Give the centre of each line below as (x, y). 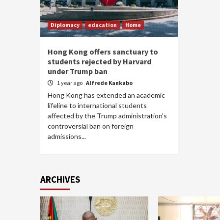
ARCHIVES (60, 179)
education (102, 25)
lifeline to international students (97, 105)
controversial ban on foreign (91, 126)
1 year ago (70, 83)
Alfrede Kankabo (109, 83)
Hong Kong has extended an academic (106, 95)
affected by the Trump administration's (107, 116)
